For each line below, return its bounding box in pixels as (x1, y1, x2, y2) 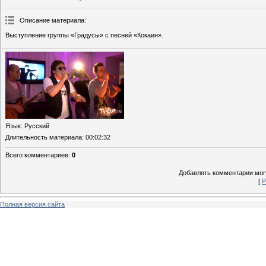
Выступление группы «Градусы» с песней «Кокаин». (5, 31, 163, 39)
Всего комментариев (5, 151, 68, 159)
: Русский (21, 122, 49, 129)
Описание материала (20, 17, 84, 24)
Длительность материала (5, 133, 82, 141)
